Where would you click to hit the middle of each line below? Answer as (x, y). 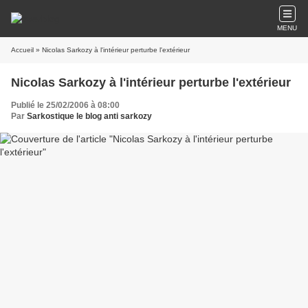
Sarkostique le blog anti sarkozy (89, 116)
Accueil (22, 50)
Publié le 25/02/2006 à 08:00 (65, 105)
